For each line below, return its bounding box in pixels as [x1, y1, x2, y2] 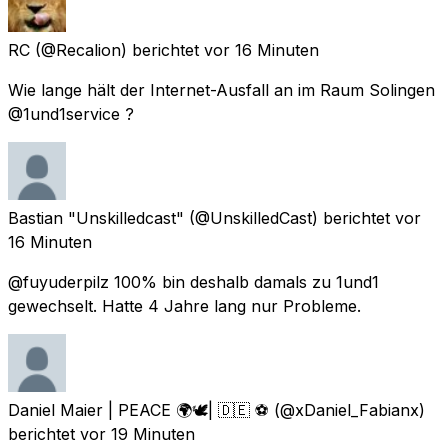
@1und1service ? [8, 103, 134, 124]
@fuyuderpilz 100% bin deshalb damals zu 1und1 [8, 271, 379, 292]
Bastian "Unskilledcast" [8, 207, 184, 228]
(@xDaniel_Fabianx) [274, 399, 425, 420]
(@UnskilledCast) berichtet [189, 207, 390, 228]
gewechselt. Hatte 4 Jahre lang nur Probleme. [8, 295, 361, 316]
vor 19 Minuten [80, 423, 195, 444]
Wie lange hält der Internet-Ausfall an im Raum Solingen [8, 79, 435, 100]
